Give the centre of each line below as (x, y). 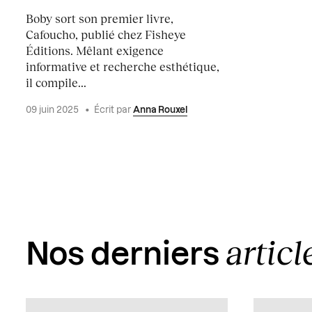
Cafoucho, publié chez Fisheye (106, 34)
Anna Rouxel (161, 109)
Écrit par (114, 109)
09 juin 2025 (54, 109)
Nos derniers (126, 255)
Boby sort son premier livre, (100, 18)
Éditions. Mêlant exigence (95, 50)
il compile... (56, 82)
